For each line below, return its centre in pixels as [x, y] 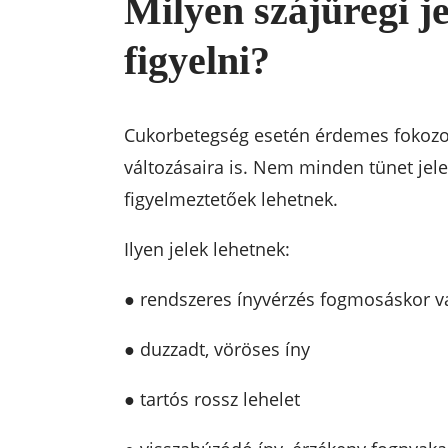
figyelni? [196, 61]
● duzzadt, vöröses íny [216, 349]
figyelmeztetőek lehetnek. [230, 199]
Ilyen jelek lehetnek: [206, 249]
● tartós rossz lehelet [211, 399]
